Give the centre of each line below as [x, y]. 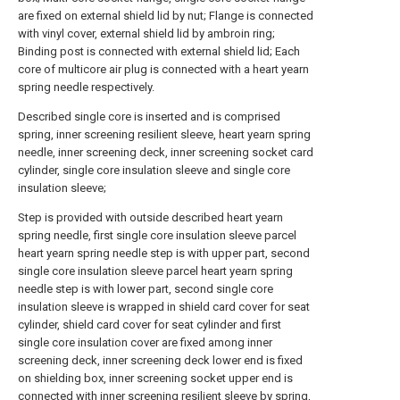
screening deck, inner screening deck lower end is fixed [160, 360]
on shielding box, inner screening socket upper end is [155, 378]
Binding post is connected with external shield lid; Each [159, 51]
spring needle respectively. [86, 87]
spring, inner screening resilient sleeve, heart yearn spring [164, 134]
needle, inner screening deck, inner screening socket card [166, 152]
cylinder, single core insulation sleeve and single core [154, 170]
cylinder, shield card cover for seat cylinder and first [150, 325]
